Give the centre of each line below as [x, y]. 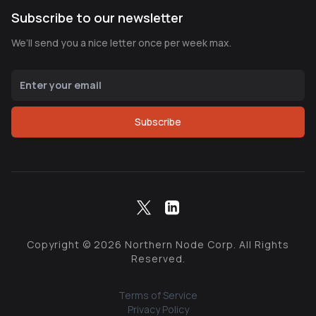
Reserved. [158, 258]
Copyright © [60, 244]
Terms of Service [158, 295]
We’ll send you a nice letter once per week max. [121, 42]
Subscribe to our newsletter [97, 17]
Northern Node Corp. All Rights [206, 244]
